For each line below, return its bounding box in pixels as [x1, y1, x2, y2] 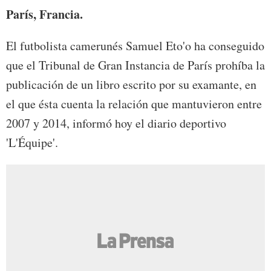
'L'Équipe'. [6, 134, 58, 151]
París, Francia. [6, 5, 83, 24]
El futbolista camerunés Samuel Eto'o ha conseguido [6, 38, 264, 54]
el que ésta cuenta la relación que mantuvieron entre [6, 96, 262, 113]
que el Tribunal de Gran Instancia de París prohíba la [6, 57, 265, 74]
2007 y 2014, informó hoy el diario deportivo [6, 115, 226, 132]
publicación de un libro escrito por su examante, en [6, 76, 256, 93]
